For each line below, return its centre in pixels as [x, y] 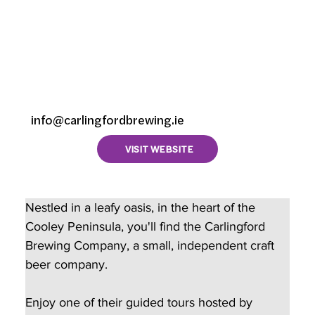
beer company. [70, 265]
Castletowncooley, [125, 36]
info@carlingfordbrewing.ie [107, 120]
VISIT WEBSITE [159, 149]
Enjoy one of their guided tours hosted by [140, 303]
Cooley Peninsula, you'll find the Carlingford [147, 227]
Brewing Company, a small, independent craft [151, 246]
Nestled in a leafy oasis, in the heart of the [142, 208]
